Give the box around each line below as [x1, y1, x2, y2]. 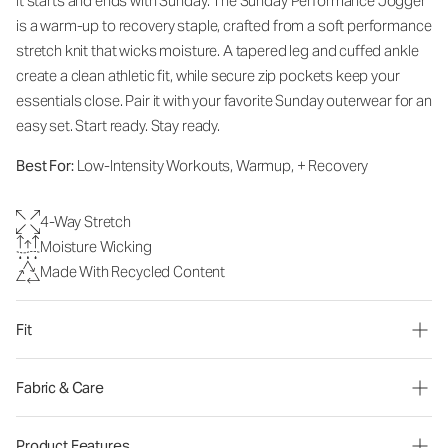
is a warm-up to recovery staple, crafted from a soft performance [16, 16, 432, 35]
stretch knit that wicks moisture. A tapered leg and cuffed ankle [16, 41, 419, 60]
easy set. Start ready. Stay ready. [16, 116, 220, 135]
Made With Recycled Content [40, 262, 226, 281]
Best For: [16, 156, 74, 175]
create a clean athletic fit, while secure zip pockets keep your [16, 66, 400, 85]
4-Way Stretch [40, 212, 132, 231]
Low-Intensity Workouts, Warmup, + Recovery [73, 156, 369, 175]
